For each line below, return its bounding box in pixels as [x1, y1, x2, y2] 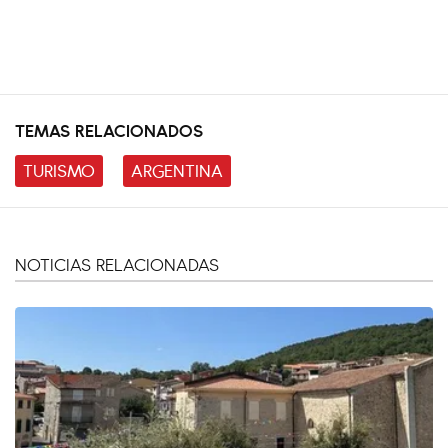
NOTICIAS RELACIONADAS [15, 252, 219, 276]
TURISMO [23, 157, 95, 182]
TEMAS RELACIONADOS [15, 117, 203, 142]
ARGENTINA [131, 157, 223, 182]
